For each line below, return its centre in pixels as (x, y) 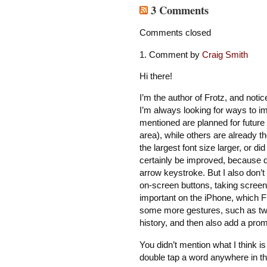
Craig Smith (225, 54)
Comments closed (175, 33)
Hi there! (156, 76)
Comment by (175, 54)
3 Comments (178, 10)
